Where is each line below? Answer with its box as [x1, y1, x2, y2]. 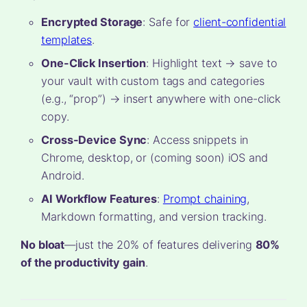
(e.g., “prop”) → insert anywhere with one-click [41, 92, 282, 106]
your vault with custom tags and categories [41, 74, 265, 88]
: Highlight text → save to [146, 56, 278, 71]
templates [41, 33, 93, 47]
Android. [41, 169, 85, 183]
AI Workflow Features [41, 192, 157, 206]
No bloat [21, 238, 65, 252]
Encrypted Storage [41, 15, 143, 29]
